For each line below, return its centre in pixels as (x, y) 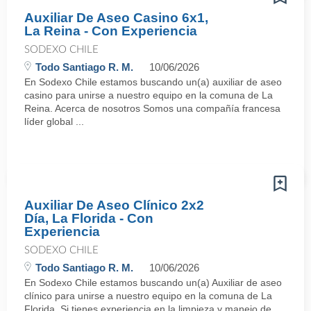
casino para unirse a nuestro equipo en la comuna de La (149, 95)
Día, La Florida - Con (89, 218)
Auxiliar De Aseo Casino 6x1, (116, 18)
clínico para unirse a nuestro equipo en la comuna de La (148, 296)
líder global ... (54, 121)
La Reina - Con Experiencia (111, 31)
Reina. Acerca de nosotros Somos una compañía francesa (152, 108)
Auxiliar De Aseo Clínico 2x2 (114, 205)
